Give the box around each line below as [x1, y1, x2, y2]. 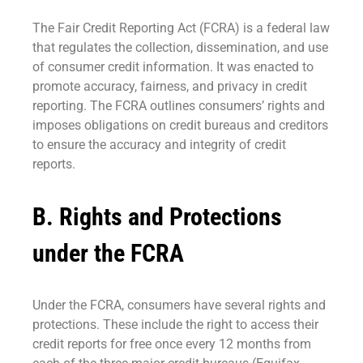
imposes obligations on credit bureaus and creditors [32, 117, 328, 134]
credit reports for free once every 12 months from [32, 336, 311, 352]
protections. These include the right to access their [32, 317, 318, 333]
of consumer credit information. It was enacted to [32, 59, 314, 75]
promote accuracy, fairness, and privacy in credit [32, 79, 307, 95]
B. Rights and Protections [32, 203, 282, 232]
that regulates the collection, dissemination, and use [32, 40, 328, 56]
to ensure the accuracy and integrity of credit [32, 137, 286, 153]
